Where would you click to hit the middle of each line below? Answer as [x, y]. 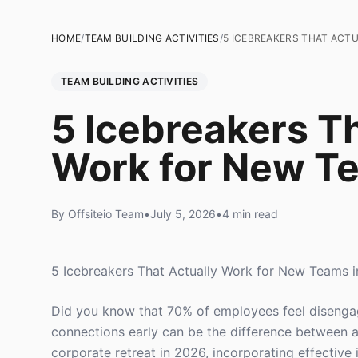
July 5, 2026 [183, 214]
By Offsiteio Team [97, 214]
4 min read [250, 214]
